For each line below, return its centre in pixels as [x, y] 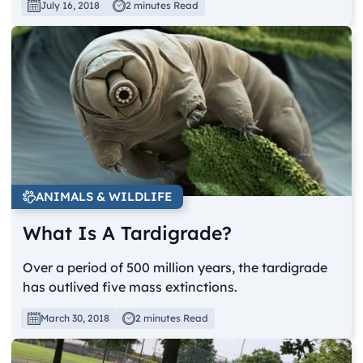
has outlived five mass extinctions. [130, 286]
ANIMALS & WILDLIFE [104, 196]
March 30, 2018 [75, 318]
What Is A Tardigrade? [128, 233]
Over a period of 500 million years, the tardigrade [175, 267]
